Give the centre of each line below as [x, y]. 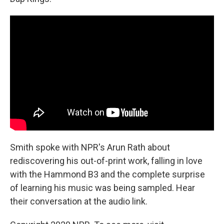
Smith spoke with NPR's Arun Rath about [90, 147]
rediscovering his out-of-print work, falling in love [106, 160]
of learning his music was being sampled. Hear [102, 187]
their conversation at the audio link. [79, 201]
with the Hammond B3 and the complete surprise [107, 174]
